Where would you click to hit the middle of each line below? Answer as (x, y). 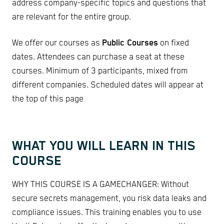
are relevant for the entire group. (71, 17)
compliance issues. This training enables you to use (107, 212)
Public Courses (130, 43)
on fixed (173, 43)
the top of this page (48, 99)
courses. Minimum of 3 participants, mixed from (100, 71)
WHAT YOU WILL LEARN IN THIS (104, 146)
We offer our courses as (57, 43)
